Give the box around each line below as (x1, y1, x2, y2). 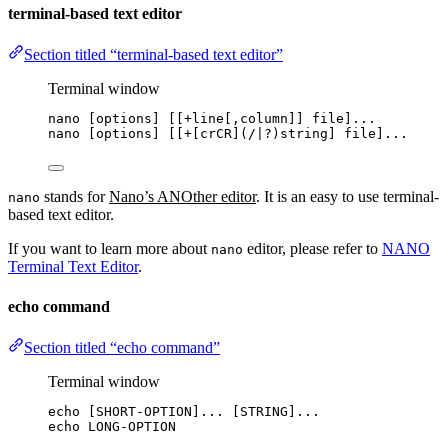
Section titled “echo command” (24, 338, 220, 356)
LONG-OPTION (88, 418, 176, 434)
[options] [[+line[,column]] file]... (80, 111, 376, 127)
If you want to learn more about (8, 240, 211, 258)
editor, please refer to (243, 240, 382, 258)
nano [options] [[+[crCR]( (48, 126, 248, 142)
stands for (40, 188, 109, 206)
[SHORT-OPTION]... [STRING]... (80, 403, 320, 419)
